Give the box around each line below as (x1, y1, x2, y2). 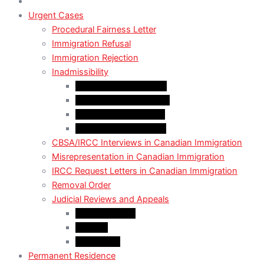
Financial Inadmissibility (75, 95, 170, 106)
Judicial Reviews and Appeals (52, 194, 169, 205)
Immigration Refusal (52, 38, 131, 49)
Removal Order (52, 180, 111, 191)
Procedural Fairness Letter (52, 24, 156, 35)
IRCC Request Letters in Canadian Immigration (52, 166, 237, 177)
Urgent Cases (28, 10, 84, 21)
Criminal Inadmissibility (75, 81, 167, 92)
